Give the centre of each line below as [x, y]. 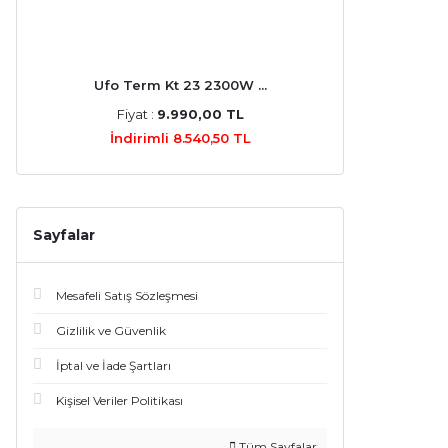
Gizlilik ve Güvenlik [111, 330]
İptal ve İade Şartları [113, 365]
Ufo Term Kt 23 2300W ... [180, 85]
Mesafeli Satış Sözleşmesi [127, 295]
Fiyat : [136, 114]
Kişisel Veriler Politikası [119, 400]
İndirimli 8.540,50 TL [180, 138]
